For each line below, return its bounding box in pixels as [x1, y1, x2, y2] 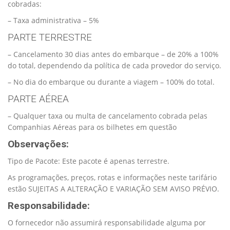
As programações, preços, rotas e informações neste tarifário [8, 172, 217, 182]
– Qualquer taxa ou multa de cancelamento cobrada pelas [8, 110, 207, 121]
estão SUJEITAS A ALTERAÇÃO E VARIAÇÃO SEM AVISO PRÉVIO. [8, 183, 219, 194]
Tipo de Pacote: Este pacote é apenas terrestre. [8, 156, 169, 166]
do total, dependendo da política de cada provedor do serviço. [8, 60, 221, 70]
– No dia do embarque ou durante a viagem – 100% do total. [8, 76, 215, 87]
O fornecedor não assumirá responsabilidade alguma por [8, 217, 206, 227]
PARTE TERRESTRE [8, 31, 92, 43]
